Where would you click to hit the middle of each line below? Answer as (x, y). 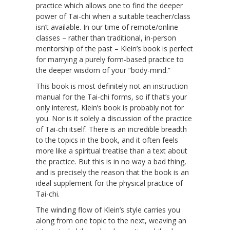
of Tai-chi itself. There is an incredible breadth (111, 129)
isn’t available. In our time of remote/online (107, 27)
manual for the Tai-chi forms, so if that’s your (111, 97)
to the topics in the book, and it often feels (107, 140)
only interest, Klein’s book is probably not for (110, 107)
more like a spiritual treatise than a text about (112, 150)
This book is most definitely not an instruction (112, 86)
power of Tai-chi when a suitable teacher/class (113, 16)
